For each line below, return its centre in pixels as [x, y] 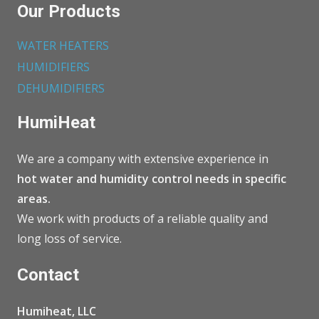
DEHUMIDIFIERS [61, 88]
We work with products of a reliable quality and [142, 218]
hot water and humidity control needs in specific [152, 178]
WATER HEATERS [63, 45]
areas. [34, 198]
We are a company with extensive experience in [143, 158]
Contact [48, 274]
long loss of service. [69, 238]
